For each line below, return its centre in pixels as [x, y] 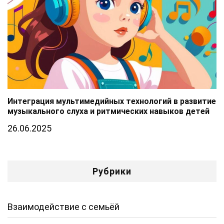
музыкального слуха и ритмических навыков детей [108, 111]
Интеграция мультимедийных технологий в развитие [112, 101]
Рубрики [112, 171]
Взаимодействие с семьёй [63, 206]
